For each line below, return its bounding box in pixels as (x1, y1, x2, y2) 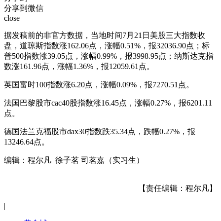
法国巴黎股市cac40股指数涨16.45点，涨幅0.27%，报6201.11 (4, 98, 212, 107)
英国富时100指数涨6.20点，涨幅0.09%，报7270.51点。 (4, 80, 194, 89)
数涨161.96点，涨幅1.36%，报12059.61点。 (4, 62, 154, 71)
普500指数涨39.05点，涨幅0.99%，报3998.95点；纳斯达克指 (4, 51, 214, 60)
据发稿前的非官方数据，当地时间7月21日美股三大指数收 (4, 31, 205, 39)
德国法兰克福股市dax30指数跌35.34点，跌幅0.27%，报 (4, 127, 195, 136)
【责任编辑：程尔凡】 (138, 184, 217, 192)
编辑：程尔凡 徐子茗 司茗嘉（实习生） (4, 155, 144, 164)
